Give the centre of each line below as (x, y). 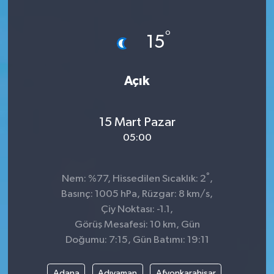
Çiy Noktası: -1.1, (137, 209)
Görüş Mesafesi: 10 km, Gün (137, 225)
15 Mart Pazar (137, 122)
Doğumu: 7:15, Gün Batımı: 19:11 (137, 240)
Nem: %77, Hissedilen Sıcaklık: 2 (134, 179)
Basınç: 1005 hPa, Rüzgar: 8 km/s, (137, 194)
